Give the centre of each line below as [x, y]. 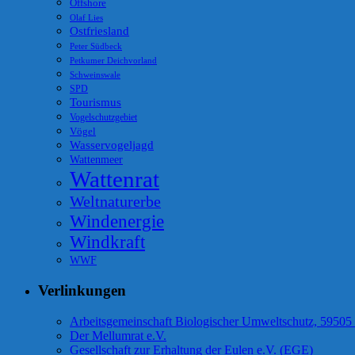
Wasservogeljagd [112, 145]
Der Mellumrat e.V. [118, 335]
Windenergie [117, 221]
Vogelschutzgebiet [103, 118]
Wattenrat [115, 179]
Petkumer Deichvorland [113, 61]
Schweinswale [95, 75]
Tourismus [95, 102]
